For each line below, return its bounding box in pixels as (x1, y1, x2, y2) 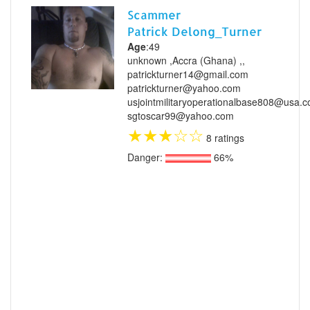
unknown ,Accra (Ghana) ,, (127, 53, 246, 68)
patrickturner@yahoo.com (127, 81, 241, 95)
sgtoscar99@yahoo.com (127, 109, 235, 123)
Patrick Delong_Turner (127, 24, 262, 39)
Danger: (127, 149, 166, 164)
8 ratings (203, 131, 245, 145)
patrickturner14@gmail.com (127, 67, 249, 82)
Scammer (127, 7, 181, 23)
